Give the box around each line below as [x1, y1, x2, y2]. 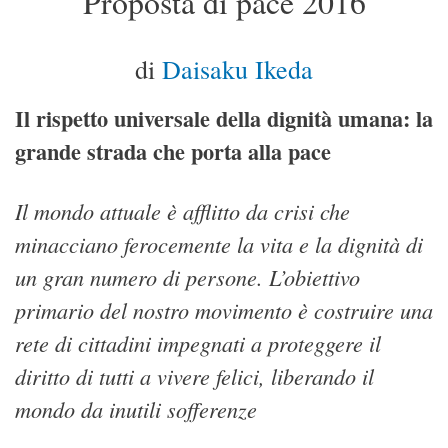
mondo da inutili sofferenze [15, 394, 257, 425]
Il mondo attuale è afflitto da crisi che [15, 196, 350, 227]
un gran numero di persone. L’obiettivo [15, 262, 360, 293]
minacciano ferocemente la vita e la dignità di [15, 229, 423, 260]
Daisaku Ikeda [162, 52, 313, 87]
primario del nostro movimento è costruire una [15, 295, 433, 326]
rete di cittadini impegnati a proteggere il [15, 328, 381, 359]
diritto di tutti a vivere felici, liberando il [15, 361, 374, 392]
